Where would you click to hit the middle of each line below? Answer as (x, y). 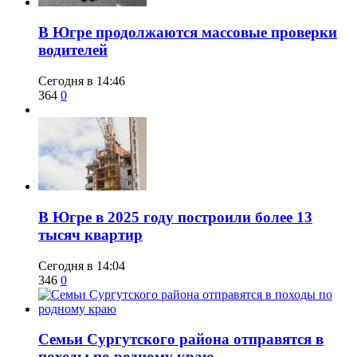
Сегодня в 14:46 (82, 81)
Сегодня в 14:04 (82, 265)
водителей (73, 50)
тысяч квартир (90, 234)
